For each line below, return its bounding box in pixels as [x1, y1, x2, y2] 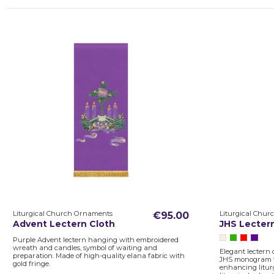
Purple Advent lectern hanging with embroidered [12, 235, 179, 244]
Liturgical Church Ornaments [12, 209, 113, 218]
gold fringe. [12, 259, 50, 268]
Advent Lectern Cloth [12, 218, 115, 230]
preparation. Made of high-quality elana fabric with [12, 251, 185, 260]
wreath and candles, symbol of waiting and [12, 243, 157, 252]
